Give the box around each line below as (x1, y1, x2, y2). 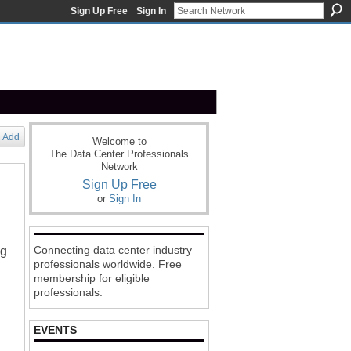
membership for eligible (34, 272, 150, 284)
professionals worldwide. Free (34, 258, 182, 270)
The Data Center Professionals (49, 148, 189, 160)
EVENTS (34, 324, 77, 336)
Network (100, 161, 138, 172)
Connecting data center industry (34, 244, 192, 256)
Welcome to (92, 136, 147, 147)
